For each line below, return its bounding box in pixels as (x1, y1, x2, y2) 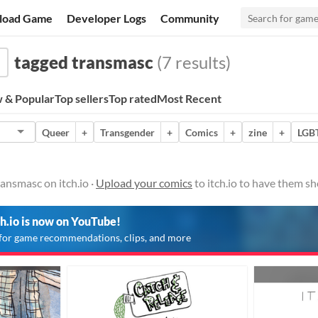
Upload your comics (96, 176, 192, 190)
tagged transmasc (14, 52, 153, 72)
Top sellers (55, 92, 109, 105)
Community (160, 11, 220, 25)
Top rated (109, 92, 157, 105)
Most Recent (157, 92, 221, 105)
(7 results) (153, 52, 231, 72)
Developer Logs (67, 11, 147, 25)
